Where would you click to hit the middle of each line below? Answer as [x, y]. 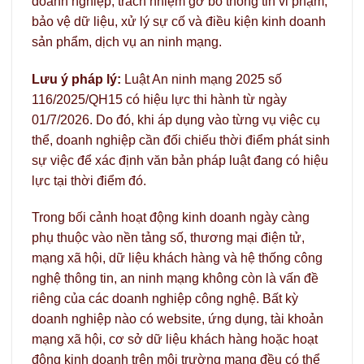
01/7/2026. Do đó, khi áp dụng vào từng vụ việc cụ [176, 119]
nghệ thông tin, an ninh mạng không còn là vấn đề [175, 279]
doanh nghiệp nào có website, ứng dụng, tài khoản [178, 319]
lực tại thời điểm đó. [89, 180]
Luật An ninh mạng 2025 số [201, 79]
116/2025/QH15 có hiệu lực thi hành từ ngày [159, 99]
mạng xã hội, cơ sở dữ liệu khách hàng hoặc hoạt [175, 340]
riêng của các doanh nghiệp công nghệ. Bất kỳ [165, 299]
